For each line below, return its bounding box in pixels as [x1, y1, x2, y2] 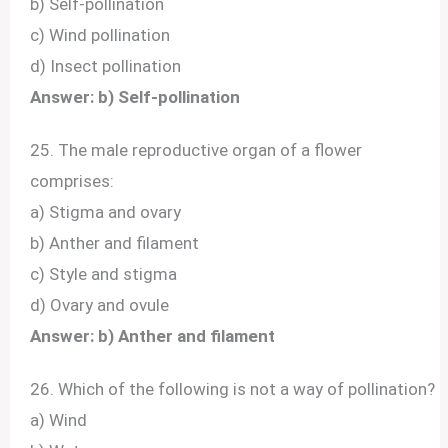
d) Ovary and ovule [30, 295, 170, 316]
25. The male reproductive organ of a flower [30, 140, 363, 161]
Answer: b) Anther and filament [30, 326, 276, 347]
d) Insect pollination [30, 55, 182, 76]
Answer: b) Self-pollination [30, 86, 241, 107]
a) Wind [30, 410, 88, 431]
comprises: [30, 171, 115, 192]
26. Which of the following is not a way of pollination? [30, 379, 436, 400]
